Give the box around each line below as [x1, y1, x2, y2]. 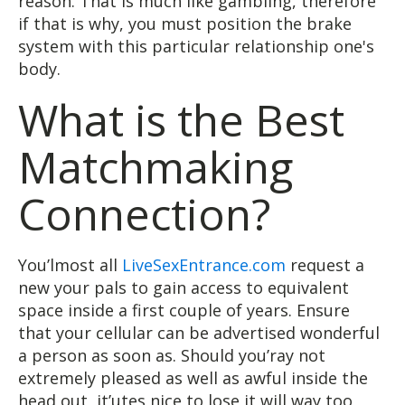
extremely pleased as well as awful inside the [18, 366, 368, 389]
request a [286, 253, 364, 276]
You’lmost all [18, 253, 122, 276]
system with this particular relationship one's [18, 34, 374, 57]
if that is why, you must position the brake [18, 12, 352, 34]
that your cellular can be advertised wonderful [18, 321, 380, 344]
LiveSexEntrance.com [122, 253, 286, 276]
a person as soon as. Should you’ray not [18, 344, 325, 366]
